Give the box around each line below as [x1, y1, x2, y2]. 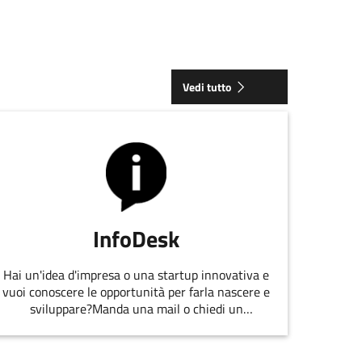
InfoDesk [93, 221, 180, 256]
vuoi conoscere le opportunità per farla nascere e [2, 282, 271, 302]
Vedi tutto [183, 78, 232, 96]
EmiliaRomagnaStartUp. [70, 333, 202, 353]
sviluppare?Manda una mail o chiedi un [29, 299, 243, 319]
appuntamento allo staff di [64, 316, 209, 336]
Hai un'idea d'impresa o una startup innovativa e [3, 265, 270, 285]
